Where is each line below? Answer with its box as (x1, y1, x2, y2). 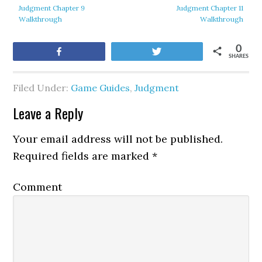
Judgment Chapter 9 (19, 4, 85, 12)
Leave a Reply (13, 102, 84, 123)
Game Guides (71, 82, 130, 94)
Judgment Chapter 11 (176, 4, 243, 12)
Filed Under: (13, 82, 71, 94)
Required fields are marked (13, 149, 153, 163)
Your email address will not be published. (13, 132, 223, 146)
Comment (13, 180, 63, 194)
